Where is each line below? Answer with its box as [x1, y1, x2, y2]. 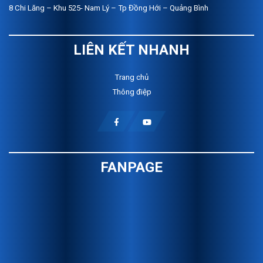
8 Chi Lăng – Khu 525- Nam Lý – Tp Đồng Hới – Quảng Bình [9, 4, 208, 13]
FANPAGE [100, 159, 163, 176]
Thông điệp [112, 87, 151, 97]
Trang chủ [114, 73, 149, 82]
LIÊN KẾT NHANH [73, 42, 190, 59]
